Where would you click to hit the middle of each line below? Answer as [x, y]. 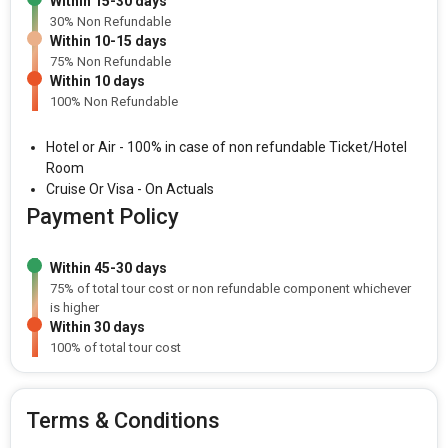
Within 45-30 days [108, 268]
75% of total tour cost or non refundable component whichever [230, 289]
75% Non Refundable [110, 62]
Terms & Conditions [123, 421]
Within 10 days [97, 81]
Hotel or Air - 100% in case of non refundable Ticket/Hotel [226, 147]
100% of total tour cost [115, 348]
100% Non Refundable [114, 102]
